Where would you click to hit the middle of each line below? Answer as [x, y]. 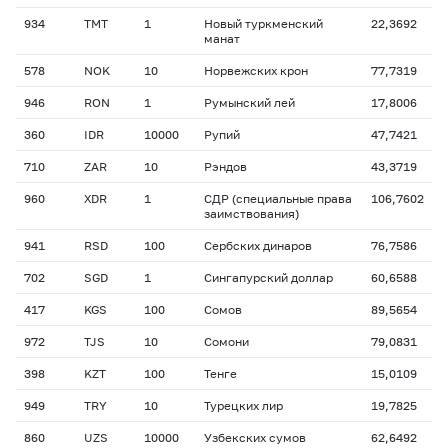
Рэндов [225, 166]
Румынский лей [249, 102]
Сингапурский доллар [268, 277]
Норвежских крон [256, 70]
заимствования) [251, 213]
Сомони [226, 341]
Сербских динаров [258, 245]
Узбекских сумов [255, 437]
